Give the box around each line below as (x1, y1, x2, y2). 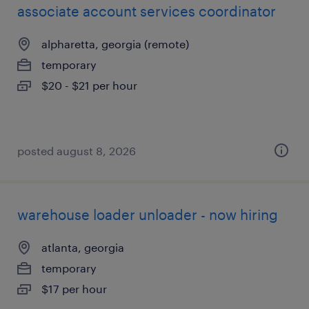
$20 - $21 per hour (41, 79, 137, 92)
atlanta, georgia (41, 241, 124, 254)
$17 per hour (41, 282, 107, 295)
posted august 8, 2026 (17, 144, 136, 157)
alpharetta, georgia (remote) (41, 37, 189, 50)
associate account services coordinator (17, 3, 276, 19)
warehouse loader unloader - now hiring (17, 206, 278, 223)
